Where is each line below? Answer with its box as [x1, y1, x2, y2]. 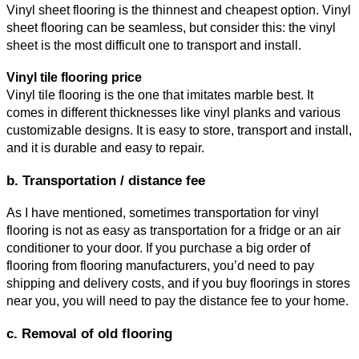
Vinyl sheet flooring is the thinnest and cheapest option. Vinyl [6, 3, 351, 18]
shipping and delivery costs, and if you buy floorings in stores [6, 276, 350, 291]
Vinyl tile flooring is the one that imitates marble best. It [6, 88, 313, 103]
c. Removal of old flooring [6, 325, 172, 342]
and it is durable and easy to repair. [6, 141, 208, 155]
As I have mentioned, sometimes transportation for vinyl [6, 206, 319, 220]
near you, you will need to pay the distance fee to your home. [6, 294, 349, 309]
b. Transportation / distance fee [6, 172, 205, 189]
